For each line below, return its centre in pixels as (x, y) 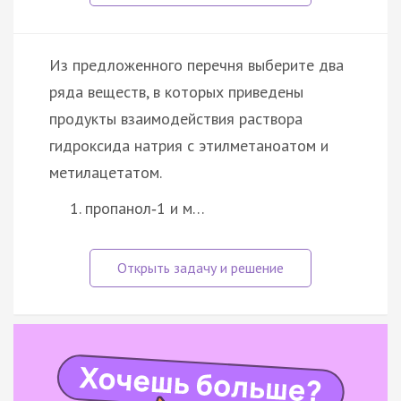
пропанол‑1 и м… (145, 208)
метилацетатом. (106, 172)
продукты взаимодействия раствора (176, 118)
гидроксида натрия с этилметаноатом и (189, 145)
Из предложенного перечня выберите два (196, 64)
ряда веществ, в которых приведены (176, 91)
